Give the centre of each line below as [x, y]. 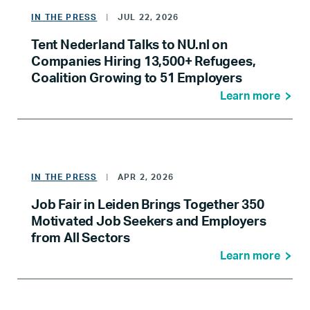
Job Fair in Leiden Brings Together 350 [148, 205]
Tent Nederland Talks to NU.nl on [129, 45]
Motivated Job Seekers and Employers [149, 222]
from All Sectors [81, 238]
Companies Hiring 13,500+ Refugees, [144, 62]
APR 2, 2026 [146, 177]
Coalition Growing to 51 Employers [137, 79]
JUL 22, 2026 [148, 17]
